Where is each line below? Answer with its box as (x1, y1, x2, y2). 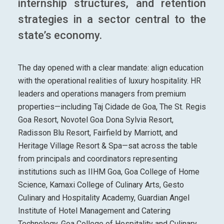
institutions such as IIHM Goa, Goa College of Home (17, 166, 199, 176)
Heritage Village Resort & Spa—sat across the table (17, 140, 197, 150)
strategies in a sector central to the (17, 13, 206, 26)
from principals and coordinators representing (17, 153, 177, 163)
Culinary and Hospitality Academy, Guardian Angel (17, 192, 189, 202)
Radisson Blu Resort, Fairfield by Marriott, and (17, 127, 177, 137)
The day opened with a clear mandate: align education (17, 62, 203, 72)
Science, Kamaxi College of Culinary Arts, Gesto (17, 179, 184, 189)
